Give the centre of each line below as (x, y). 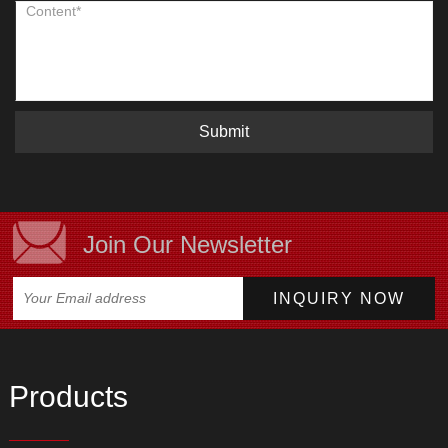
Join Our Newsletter (188, 244)
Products (68, 397)
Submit (224, 132)
